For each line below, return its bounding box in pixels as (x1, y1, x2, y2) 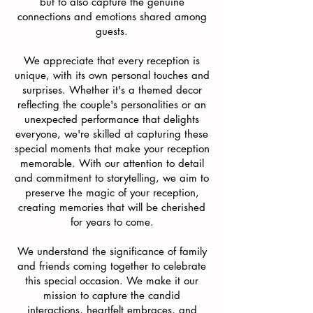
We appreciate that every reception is (24, 54, 200, 67)
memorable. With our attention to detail (20, 156, 204, 170)
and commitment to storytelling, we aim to (15, 171, 209, 184)
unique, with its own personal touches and (14, 68, 210, 82)
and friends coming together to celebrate (17, 259, 206, 272)
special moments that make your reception (14, 142, 210, 155)
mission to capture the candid (43, 289, 180, 302)
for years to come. (70, 215, 154, 228)
